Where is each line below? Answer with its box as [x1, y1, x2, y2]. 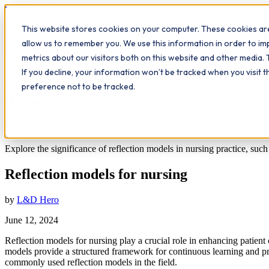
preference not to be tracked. [22, 81, 135, 92]
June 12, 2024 [5, 214, 58, 225]
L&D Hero [17, 194, 59, 205]
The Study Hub [184, 23, 243, 34]
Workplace [5, 5, 46, 15]
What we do [10, 25, 50, 34]
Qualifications [74, 25, 122, 34]
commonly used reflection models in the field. [5, 256, 177, 267]
